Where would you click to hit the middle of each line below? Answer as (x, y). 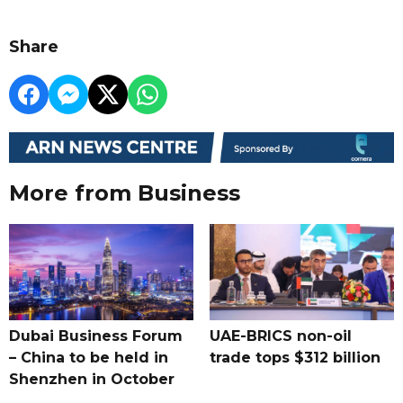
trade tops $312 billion (295, 357)
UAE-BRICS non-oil (280, 336)
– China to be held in (89, 357)
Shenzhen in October (92, 379)
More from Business (125, 193)
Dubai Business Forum (96, 336)
